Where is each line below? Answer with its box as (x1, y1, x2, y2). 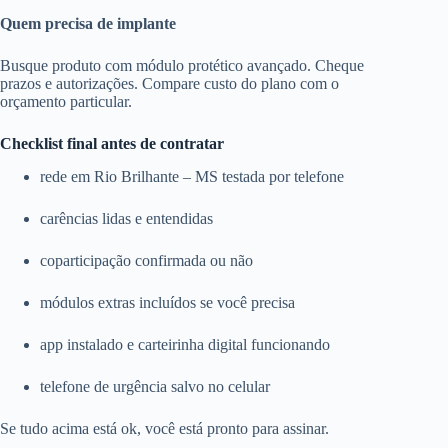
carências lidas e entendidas (40, 210, 213, 228)
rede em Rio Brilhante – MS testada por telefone (40, 168, 344, 186)
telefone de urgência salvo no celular (40, 378, 270, 396)
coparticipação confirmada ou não (40, 252, 253, 270)
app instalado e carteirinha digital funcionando (40, 336, 330, 354)
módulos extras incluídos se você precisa (40, 294, 295, 312)
